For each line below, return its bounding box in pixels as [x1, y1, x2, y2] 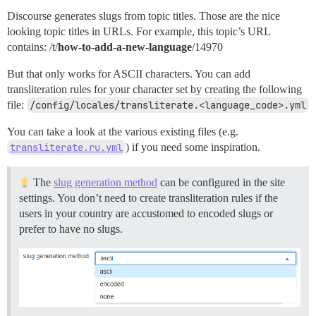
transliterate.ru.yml [10, 141, 123, 154]
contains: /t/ [7, 41, 58, 54]
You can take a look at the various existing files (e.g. [7, 126, 238, 138]
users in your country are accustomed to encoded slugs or [19, 207, 273, 220]
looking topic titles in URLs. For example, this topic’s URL [7, 25, 270, 38]
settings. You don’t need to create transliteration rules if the [19, 192, 278, 205]
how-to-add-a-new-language [58, 41, 192, 54]
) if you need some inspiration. [126, 141, 260, 154]
